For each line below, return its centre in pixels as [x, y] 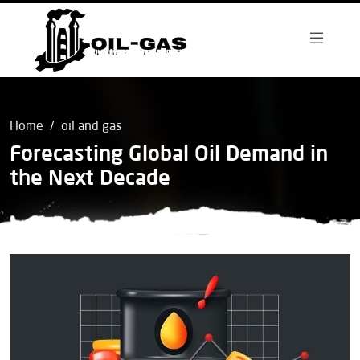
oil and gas [91, 127]
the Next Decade [90, 179]
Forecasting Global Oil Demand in [169, 155]
